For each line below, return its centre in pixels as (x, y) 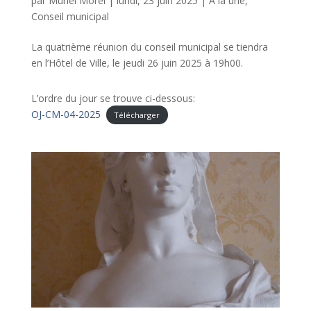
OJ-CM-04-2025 (66, 114)
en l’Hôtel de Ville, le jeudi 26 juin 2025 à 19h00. (137, 62)
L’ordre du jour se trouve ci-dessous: (113, 98)
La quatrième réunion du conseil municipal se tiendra (149, 47)
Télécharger (137, 115)
